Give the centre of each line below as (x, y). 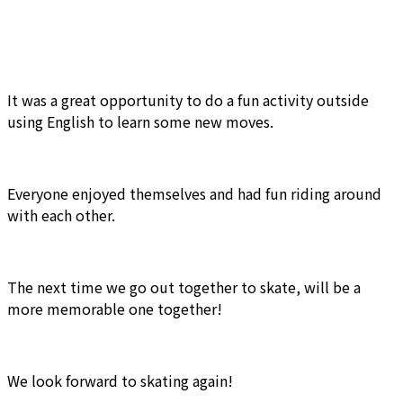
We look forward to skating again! (120, 380)
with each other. (61, 215)
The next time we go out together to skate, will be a (184, 287)
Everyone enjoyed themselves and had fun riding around (194, 193)
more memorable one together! (115, 308)
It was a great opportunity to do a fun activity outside (188, 99)
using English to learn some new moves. (140, 121)
